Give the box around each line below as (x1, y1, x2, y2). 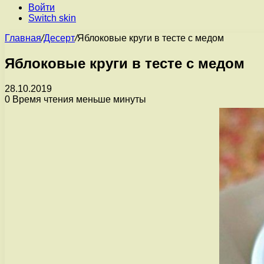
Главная (5, 33, 41, 43)
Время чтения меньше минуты (10, 94, 146, 104)
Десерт (44, 33, 75, 43)
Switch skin (28, 13, 76, 23)
